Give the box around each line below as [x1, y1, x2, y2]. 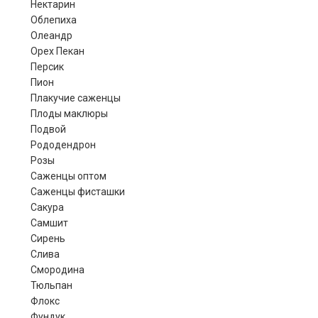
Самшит [30, 217, 68, 229]
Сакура [30, 202, 64, 213]
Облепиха [30, 14, 77, 26]
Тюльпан [30, 280, 72, 291]
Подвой [30, 124, 66, 135]
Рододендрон [30, 139, 96, 150]
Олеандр [30, 30, 72, 41]
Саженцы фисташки [30, 186, 125, 197]
